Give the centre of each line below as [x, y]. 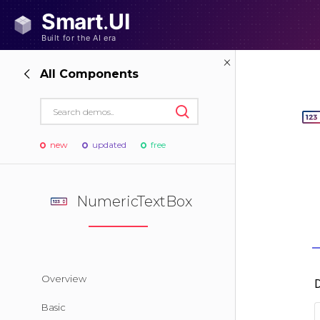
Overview [64, 279]
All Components [89, 74]
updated [109, 145]
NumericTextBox [134, 201]
